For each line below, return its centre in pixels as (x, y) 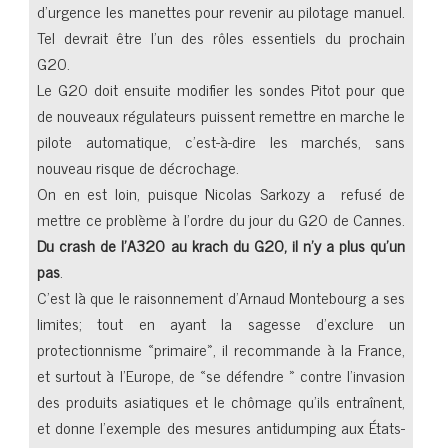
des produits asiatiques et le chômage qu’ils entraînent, (221, 401)
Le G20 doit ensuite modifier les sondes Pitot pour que (221, 89)
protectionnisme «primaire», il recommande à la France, (221, 349)
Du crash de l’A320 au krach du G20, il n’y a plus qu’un (221, 245)
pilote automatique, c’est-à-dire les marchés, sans (221, 141)
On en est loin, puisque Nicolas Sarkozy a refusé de (221, 193)
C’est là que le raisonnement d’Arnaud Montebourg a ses (221, 297)
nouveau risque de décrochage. (138, 167)
